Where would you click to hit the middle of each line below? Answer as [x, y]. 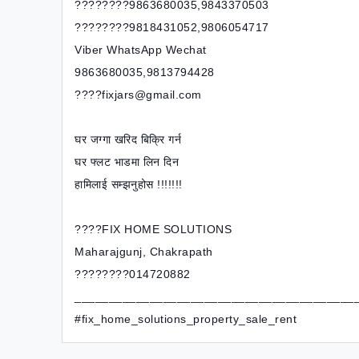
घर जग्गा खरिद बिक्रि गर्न [128, 139]
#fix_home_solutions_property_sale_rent [186, 319]
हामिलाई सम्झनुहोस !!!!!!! [129, 184]
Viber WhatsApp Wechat [141, 50]
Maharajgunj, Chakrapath [144, 252]
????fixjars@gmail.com [138, 95]
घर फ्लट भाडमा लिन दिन [127, 162]
